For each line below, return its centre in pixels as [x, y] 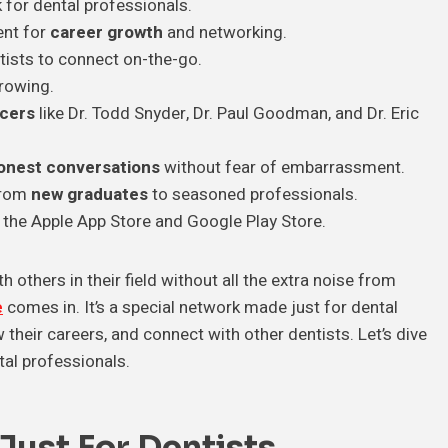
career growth [106, 33]
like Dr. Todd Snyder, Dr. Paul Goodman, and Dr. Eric [227, 114]
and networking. [225, 33]
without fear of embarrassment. [282, 168]
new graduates [89, 195]
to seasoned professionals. [253, 195]
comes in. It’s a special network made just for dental [200, 308]
